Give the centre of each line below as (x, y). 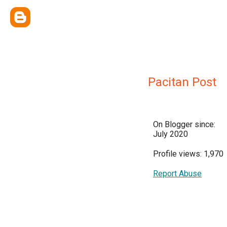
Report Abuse (177, 174)
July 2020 (171, 134)
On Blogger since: (184, 124)
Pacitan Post (182, 82)
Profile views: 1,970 (188, 154)
